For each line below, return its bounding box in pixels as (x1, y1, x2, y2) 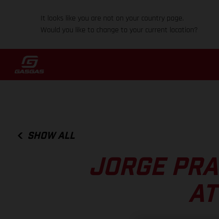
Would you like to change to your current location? (41, 25, 198, 35)
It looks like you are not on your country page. (41, 13, 184, 23)
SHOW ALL (27, 131, 75, 141)
